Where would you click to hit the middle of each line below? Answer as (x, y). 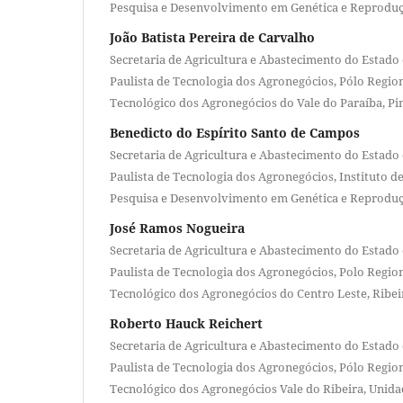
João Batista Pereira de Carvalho (212, 37)
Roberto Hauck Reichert (186, 323)
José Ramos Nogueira (177, 228)
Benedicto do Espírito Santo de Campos (235, 132)
